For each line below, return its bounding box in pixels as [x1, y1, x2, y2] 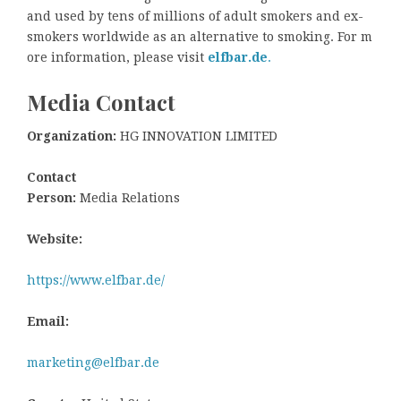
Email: [27, 314, 69, 329]
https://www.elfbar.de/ [27, 273, 165, 288]
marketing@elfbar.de [27, 355, 159, 371]
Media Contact [27, 87, 175, 116]
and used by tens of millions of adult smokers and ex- [27, 8, 363, 23]
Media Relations [76, 191, 180, 206]
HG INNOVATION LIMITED [116, 129, 277, 144]
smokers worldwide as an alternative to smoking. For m [27, 29, 372, 44]
